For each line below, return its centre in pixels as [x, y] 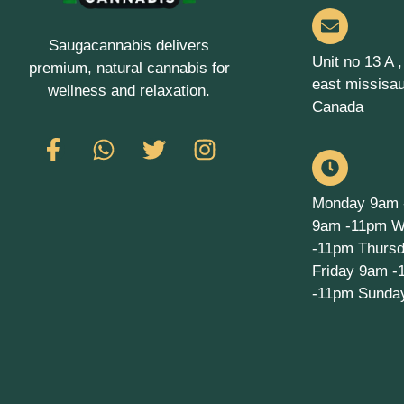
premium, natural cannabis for [129, 68]
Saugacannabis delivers [129, 46]
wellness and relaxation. [129, 91]
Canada [338, 107]
